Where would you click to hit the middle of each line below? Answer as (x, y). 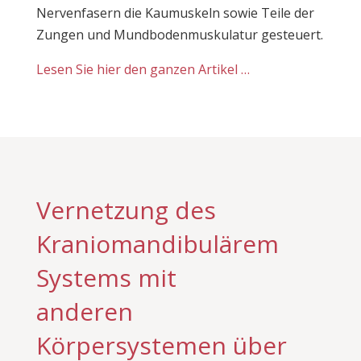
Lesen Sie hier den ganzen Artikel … (143, 69)
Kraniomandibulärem (157, 244)
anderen (84, 311)
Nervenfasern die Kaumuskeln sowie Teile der (175, 13)
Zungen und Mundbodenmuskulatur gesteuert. (179, 35)
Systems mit (106, 278)
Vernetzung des (126, 210)
